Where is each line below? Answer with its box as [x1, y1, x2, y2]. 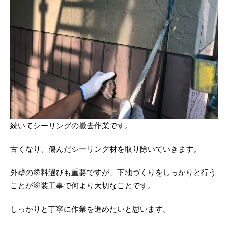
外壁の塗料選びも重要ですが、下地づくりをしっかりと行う [10, 168, 216, 177]
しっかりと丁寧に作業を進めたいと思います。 [10, 205, 170, 214]
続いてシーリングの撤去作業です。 [10, 122, 132, 130]
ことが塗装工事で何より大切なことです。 [10, 182, 155, 190]
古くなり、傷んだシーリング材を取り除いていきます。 [10, 145, 201, 154]
